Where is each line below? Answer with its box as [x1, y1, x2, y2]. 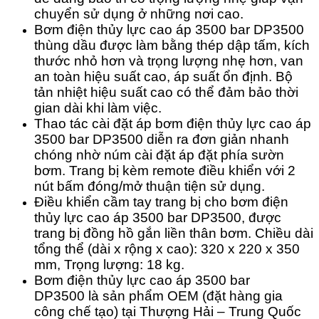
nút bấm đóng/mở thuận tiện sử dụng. [34, 179, 265, 194]
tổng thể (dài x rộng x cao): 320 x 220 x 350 [34, 241, 300, 257]
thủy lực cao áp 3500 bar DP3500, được [34, 210, 281, 226]
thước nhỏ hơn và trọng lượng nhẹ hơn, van [34, 53, 303, 69]
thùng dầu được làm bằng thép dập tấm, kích [34, 38, 310, 53]
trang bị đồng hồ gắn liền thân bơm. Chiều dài [34, 226, 313, 241]
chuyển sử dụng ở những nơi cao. [34, 6, 244, 22]
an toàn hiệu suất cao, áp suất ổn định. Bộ [34, 69, 293, 85]
